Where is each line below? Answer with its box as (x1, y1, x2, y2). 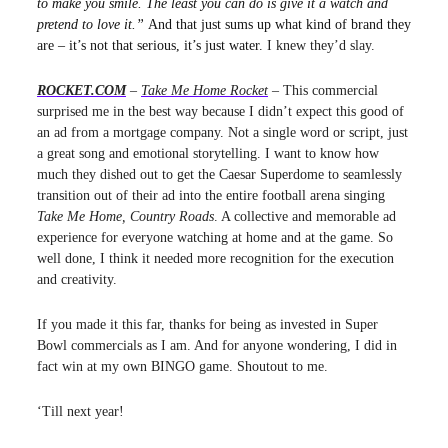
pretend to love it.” (37, 17, 148, 33)
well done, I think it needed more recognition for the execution (37, 251, 394, 267)
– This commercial (268, 83, 378, 99)
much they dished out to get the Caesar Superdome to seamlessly (37, 167, 402, 183)
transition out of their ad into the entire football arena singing (37, 188, 385, 204)
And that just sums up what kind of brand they (148, 17, 411, 33)
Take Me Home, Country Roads (37, 209, 214, 225)
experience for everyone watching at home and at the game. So (37, 230, 393, 246)
